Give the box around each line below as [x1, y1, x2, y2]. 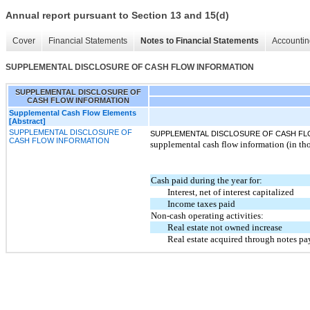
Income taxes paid [167, 198, 236, 209]
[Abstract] [9, 116, 46, 125]
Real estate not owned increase [167, 221, 283, 232]
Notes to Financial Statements [140, 36, 259, 46]
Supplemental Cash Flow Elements [9, 108, 136, 117]
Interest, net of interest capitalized [167, 186, 295, 197]
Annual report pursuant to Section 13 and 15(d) [6, 10, 229, 21]
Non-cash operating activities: [151, 210, 264, 221]
